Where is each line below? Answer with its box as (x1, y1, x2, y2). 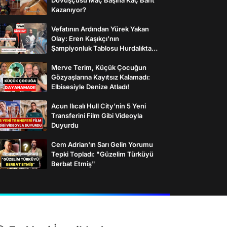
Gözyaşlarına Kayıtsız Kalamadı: (51, 72, 150, 81)
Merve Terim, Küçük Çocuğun (51, 63, 146, 71)
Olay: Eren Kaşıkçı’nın (51, 34, 119, 43)
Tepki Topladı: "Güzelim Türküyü (51, 149, 154, 158)
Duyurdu (51, 121, 79, 129)
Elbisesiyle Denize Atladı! (51, 82, 129, 91)
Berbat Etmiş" (51, 159, 95, 168)
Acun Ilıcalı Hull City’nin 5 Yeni (51, 101, 146, 110)
